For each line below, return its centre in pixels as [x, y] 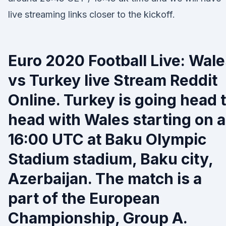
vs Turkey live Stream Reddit [113, 80]
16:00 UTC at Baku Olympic [107, 139]
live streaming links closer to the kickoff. [92, 14]
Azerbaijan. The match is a [105, 179]
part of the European [84, 198]
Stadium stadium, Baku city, [110, 159]
